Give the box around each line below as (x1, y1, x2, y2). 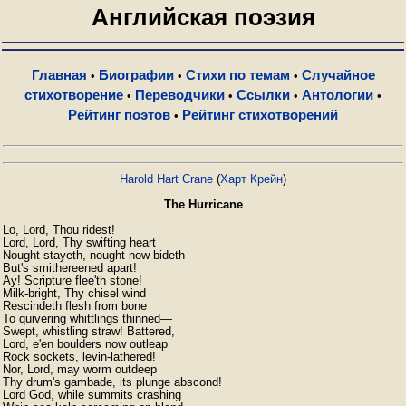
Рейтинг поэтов (68, 107, 170, 122)
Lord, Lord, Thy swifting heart (3, 236, 156, 249)
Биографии (98, 67, 174, 82)
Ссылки (237, 87, 290, 102)
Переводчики (135, 87, 225, 102)
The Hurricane (163, 198, 243, 211)
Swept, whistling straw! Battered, (3, 324, 175, 338)
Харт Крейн (220, 172, 283, 186)
